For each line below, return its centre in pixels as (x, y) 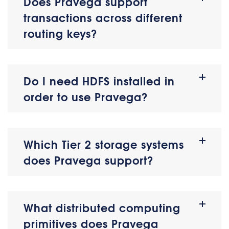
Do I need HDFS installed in (99, 81)
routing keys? (61, 33)
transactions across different (103, 17)
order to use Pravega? (86, 96)
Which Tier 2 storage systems (104, 144)
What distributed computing (102, 207)
